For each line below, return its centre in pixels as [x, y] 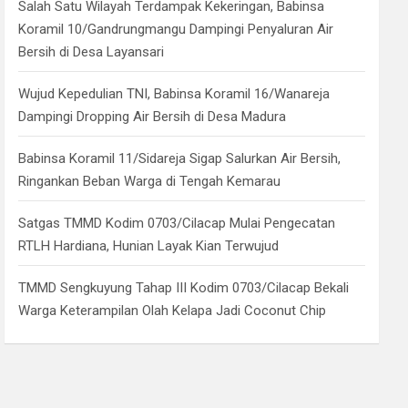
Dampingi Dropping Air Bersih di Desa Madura [153, 117]
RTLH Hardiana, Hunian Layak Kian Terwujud [149, 246]
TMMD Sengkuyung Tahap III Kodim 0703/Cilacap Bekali [184, 288]
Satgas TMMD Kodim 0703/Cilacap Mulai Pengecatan [177, 223]
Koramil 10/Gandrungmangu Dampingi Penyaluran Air [176, 29]
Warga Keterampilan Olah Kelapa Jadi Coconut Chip [173, 311]
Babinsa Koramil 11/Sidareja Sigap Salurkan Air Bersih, [180, 158]
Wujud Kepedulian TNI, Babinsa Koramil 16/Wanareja [174, 94]
